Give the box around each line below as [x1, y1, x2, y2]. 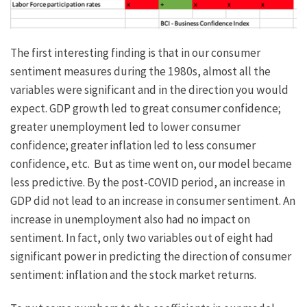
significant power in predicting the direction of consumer [10, 249, 291, 265]
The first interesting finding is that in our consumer [10, 45, 260, 61]
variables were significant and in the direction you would [10, 82, 288, 98]
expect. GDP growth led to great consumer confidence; [10, 101, 281, 116]
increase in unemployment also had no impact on [10, 212, 250, 228]
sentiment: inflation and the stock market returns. [10, 267, 256, 283]
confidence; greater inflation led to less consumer [10, 138, 256, 153]
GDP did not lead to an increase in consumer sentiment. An [10, 193, 295, 209]
